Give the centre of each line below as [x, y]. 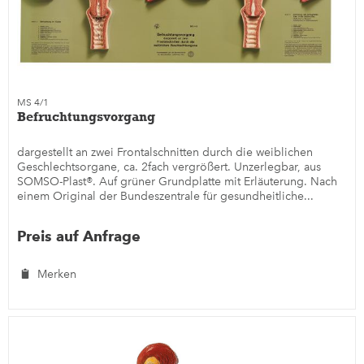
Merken [57, 274]
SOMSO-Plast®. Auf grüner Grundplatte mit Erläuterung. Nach [178, 181]
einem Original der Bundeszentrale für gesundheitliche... [166, 196]
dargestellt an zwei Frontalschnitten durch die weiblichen [165, 152]
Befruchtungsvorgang [87, 116]
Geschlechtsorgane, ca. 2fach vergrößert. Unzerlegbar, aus [169, 167]
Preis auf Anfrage [79, 236]
